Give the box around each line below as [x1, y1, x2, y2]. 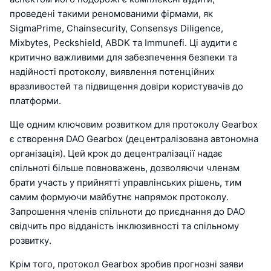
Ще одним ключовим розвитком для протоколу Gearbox [10, 119, 258, 131]
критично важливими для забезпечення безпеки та [10, 51, 237, 64]
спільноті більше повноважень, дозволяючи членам [10, 162, 240, 174]
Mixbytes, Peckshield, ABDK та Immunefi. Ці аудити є [10, 37, 238, 49]
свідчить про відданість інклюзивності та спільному [10, 220, 239, 232]
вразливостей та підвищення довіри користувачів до [10, 80, 243, 93]
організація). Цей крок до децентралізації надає [10, 148, 223, 160]
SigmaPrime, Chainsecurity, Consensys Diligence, [10, 22, 223, 34]
